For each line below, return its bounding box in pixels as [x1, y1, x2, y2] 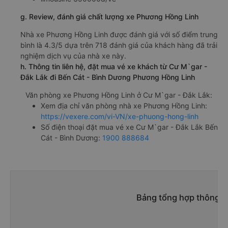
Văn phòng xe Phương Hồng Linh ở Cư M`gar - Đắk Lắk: [25, 91, 212, 100]
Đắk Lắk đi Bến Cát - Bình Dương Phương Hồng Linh [20, 73, 195, 82]
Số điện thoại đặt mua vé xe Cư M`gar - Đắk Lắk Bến [41, 123, 218, 132]
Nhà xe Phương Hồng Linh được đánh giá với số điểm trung [20, 30, 218, 39]
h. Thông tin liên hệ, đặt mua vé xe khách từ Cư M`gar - [20, 62, 207, 71]
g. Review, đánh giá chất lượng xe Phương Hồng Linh [20, 12, 198, 21]
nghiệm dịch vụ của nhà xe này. [20, 51, 126, 61]
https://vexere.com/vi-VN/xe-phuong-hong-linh [41, 112, 198, 121]
